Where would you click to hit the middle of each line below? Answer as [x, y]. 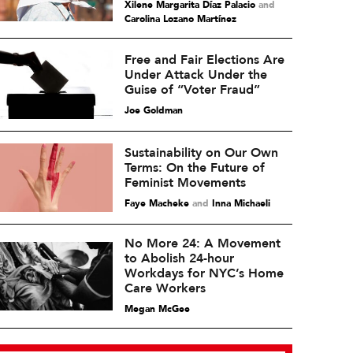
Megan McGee [157, 309]
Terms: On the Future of [194, 167]
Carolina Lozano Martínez [180, 19]
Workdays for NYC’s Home [204, 273]
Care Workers [165, 288]
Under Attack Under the [195, 74]
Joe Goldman [153, 110]
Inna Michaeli [241, 203]
